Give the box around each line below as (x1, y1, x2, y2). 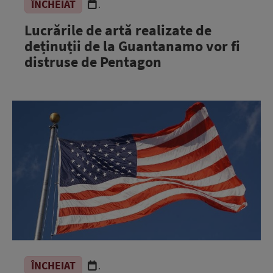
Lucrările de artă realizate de (24, 21, 211, 40)
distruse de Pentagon (24, 52, 161, 71)
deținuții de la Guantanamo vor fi (24, 37, 240, 55)
